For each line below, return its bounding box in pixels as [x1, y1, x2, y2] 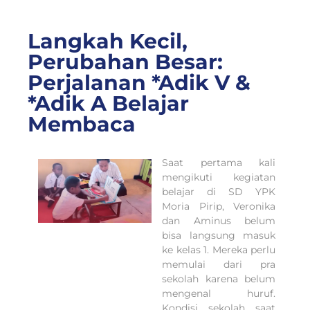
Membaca [28, 111, 136, 137]
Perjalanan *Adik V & [28, 69, 250, 95]
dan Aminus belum [162, 214, 275, 227]
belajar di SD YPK [162, 185, 275, 198]
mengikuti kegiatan [162, 170, 275, 183]
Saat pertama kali [162, 156, 275, 169]
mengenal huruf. [162, 286, 275, 300]
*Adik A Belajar [28, 90, 189, 116]
